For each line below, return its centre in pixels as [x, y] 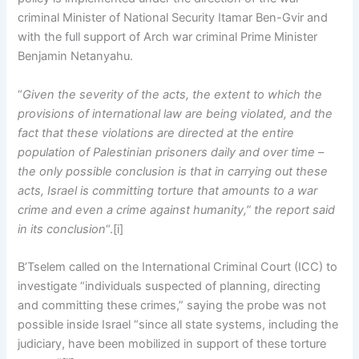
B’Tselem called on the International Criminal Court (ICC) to [178, 267]
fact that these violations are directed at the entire [156, 133]
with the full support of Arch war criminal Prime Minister [168, 37]
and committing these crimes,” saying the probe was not [172, 306]
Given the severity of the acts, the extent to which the [173, 94]
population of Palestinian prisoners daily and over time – [171, 152]
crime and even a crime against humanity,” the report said [177, 210]
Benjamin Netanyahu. [76, 56]
